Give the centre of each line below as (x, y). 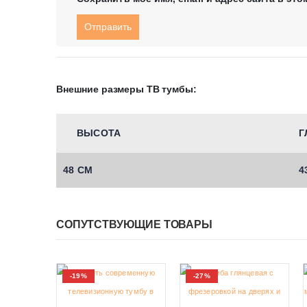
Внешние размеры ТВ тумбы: (126, 89)
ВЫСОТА (99, 133)
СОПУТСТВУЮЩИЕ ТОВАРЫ (134, 224)
